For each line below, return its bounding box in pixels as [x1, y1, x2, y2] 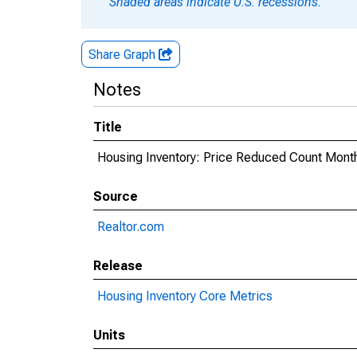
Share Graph [88, 47, 159, 62]
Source [93, 189, 138, 204]
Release [93, 258, 143, 273]
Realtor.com [97, 219, 164, 234]
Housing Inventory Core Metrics [97, 288, 273, 304]
